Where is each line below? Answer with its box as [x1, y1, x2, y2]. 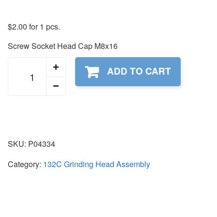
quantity [7, 68, 37, 80]
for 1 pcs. [27, 21, 60, 32]
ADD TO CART [107, 64, 171, 78]
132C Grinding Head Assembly [43, 158, 150, 170]
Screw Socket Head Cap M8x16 [8, 40, 118, 52]
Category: [8, 158, 43, 170]
